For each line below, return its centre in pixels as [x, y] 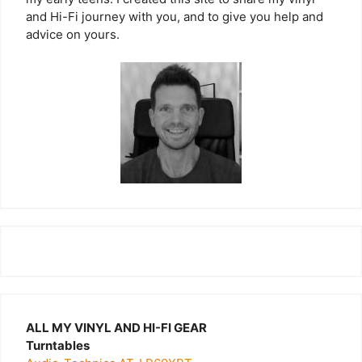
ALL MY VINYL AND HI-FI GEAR [116, 327]
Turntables [58, 345]
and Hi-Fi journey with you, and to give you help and [175, 17]
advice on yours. [73, 35]
